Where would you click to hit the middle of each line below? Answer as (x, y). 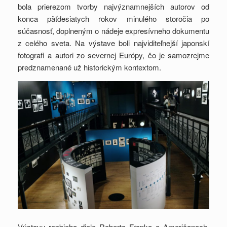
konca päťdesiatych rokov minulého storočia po (113, 19)
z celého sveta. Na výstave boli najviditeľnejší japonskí (113, 43)
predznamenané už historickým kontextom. (89, 67)
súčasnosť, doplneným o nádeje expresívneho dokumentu (113, 31)
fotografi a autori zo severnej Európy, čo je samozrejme (113, 55)
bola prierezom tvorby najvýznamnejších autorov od (113, 7)
